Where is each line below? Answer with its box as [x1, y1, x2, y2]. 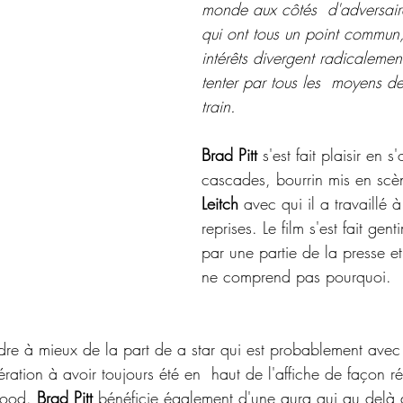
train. [201, 95, 236, 117]
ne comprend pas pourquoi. [201, 265, 391, 287]
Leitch [201, 193, 238, 214]
